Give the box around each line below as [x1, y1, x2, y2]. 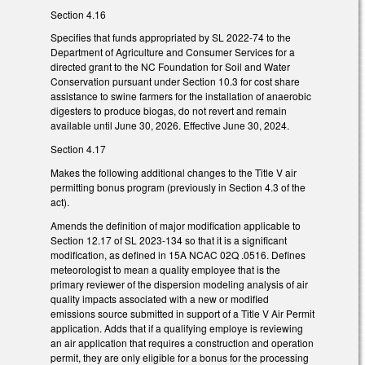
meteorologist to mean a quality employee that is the [51, 262, 280, 276]
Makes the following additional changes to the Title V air [51, 165, 297, 179]
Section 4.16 [51, 7, 106, 21]
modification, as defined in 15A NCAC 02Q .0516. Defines [51, 247, 306, 262]
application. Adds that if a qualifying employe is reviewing [51, 320, 303, 335]
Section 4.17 [51, 142, 106, 156]
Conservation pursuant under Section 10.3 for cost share [51, 74, 300, 89]
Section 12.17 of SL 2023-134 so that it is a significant [51, 232, 287, 247]
